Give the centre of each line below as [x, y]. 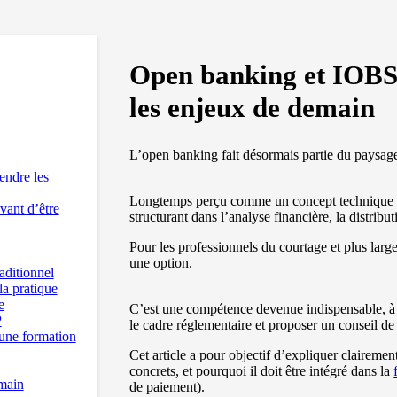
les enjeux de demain [253, 107]
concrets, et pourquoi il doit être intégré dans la [262, 371]
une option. [161, 263]
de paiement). [167, 387]
